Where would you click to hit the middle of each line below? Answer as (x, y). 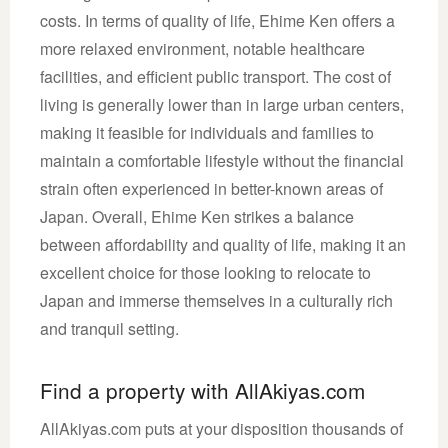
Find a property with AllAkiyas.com (202, 389)
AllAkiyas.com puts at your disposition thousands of (221, 428)
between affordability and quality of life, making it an (223, 244)
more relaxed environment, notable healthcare (202, 48)
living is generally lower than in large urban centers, (222, 104)
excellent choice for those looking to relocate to (205, 272)
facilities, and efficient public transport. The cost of (215, 76)
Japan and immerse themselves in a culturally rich (216, 300)
